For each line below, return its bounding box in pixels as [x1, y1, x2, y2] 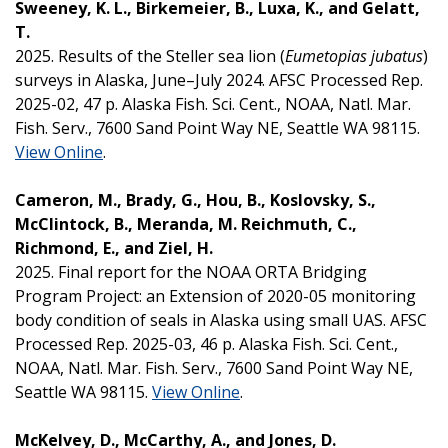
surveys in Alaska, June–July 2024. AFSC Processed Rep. [15, 68, 423, 91]
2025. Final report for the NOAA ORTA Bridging [15, 260, 367, 283]
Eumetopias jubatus [285, 44, 423, 67]
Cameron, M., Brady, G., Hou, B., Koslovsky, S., [15, 188, 376, 211]
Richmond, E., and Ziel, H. [15, 236, 217, 259]
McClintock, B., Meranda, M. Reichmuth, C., [15, 212, 357, 235]
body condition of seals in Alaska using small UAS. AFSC [15, 308, 427, 331]
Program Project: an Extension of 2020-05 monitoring [15, 284, 416, 307]
